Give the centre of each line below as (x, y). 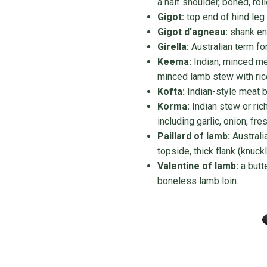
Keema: (174, 62)
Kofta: (171, 91)
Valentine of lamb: (198, 166)
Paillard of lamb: (193, 136)
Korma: (173, 106)
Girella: (173, 47)
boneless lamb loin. (198, 181)
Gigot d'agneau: (192, 32)
